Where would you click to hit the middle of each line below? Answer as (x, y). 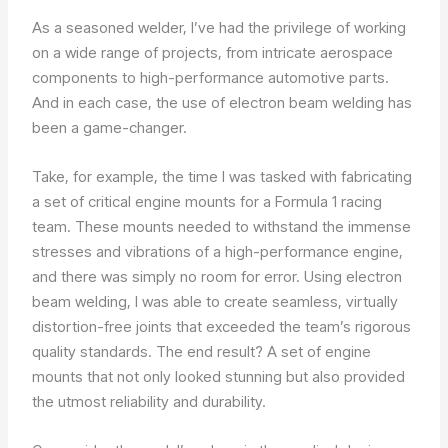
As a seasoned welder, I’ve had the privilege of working (219, 27)
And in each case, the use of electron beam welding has (222, 102)
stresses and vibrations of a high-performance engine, (218, 251)
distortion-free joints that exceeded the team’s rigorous (222, 326)
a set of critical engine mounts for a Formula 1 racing (207, 201)
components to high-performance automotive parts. (211, 77)
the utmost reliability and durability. (149, 401)
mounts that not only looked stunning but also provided (219, 376)
